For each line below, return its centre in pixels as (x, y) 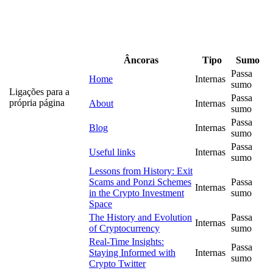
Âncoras (141, 60)
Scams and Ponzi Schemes (140, 182)
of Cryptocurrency (124, 229)
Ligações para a (39, 92)
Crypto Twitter (117, 264)
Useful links (112, 152)
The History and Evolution (140, 218)
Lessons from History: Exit (141, 171)
